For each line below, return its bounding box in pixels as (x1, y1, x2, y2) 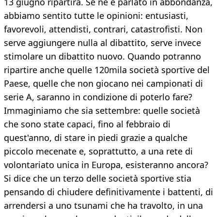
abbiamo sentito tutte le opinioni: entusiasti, (4, 10, 188, 22)
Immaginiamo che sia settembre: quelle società (4, 105, 200, 117)
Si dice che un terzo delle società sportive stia (4, 172, 191, 185)
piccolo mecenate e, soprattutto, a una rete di (4, 145, 193, 157)
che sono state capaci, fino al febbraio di (4, 118, 170, 130)
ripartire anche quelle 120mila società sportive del (4, 64, 210, 76)
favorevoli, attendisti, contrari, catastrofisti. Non (4, 23, 202, 35)
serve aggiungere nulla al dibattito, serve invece (4, 37, 201, 49)
